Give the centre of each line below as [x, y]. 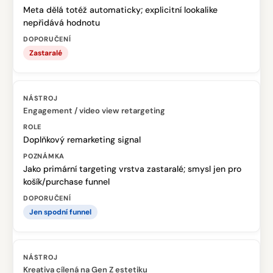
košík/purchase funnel [66, 182]
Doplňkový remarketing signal [82, 140]
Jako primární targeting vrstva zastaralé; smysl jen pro [132, 169]
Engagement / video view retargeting [94, 111]
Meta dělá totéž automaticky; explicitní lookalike [120, 10]
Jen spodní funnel [60, 212]
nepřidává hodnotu [62, 23]
